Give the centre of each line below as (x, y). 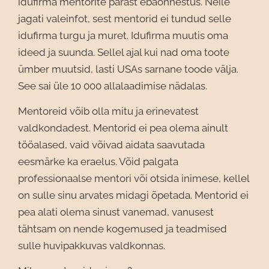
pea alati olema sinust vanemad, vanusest (116, 212)
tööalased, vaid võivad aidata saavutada (111, 145)
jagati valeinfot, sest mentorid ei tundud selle (125, 19)
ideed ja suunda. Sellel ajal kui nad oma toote (124, 52)
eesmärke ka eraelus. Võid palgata (98, 162)
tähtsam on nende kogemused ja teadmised (122, 229)
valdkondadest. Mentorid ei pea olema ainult (123, 128)
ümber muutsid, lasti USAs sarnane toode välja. (128, 69)
